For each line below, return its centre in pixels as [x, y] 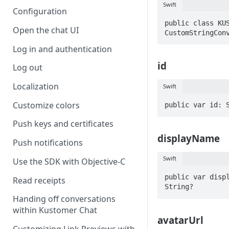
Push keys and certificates [63, 124]
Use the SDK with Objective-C [69, 161]
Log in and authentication [62, 49]
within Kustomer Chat [55, 210]
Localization [36, 87]
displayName [189, 138]
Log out [28, 68]
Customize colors [46, 105]
